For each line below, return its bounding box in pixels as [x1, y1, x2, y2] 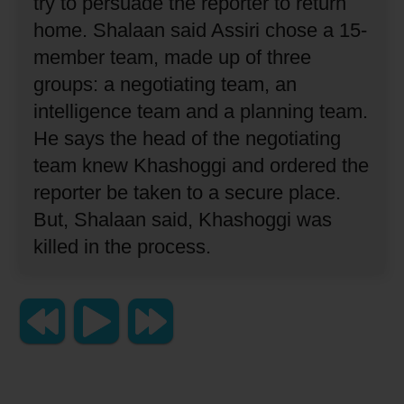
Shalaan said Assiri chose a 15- [93, 19, 368, 42]
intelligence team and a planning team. [33, 100, 369, 124]
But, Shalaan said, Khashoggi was [33, 208, 333, 232]
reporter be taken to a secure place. [33, 181, 342, 205]
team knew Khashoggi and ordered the [33, 154, 370, 178]
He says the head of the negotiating [33, 127, 342, 151]
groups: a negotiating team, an [33, 73, 298, 96]
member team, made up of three [33, 46, 312, 69]
